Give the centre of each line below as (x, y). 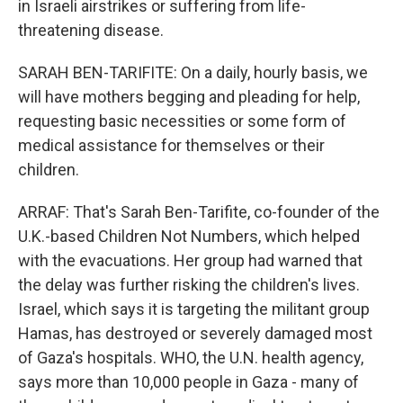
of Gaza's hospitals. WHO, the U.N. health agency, (191, 358)
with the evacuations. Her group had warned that (190, 260)
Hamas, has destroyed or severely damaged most (195, 333)
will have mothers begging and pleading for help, (189, 97)
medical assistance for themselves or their (171, 145)
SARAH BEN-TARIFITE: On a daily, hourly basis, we (193, 72)
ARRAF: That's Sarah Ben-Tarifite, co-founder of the (199, 212)
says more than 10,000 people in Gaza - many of (188, 382)
